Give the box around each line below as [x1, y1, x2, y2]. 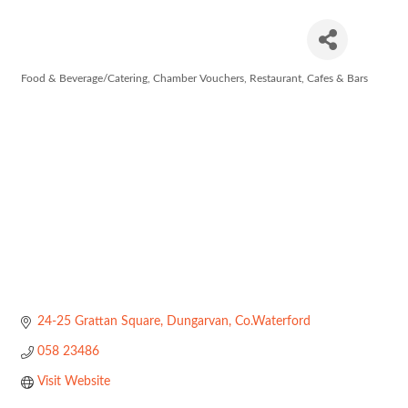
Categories [20, 87, 70, 97]
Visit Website [36, 375, 110, 389]
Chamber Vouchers [153, 73, 244, 84]
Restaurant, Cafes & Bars [250, 73, 368, 84]
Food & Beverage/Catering [21, 73, 148, 84]
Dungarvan [166, 315, 229, 329]
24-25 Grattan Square [36, 315, 160, 329]
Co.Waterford [234, 315, 311, 329]
